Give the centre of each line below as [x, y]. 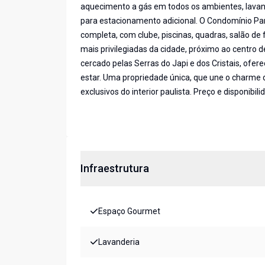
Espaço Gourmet [129, 211]
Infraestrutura [115, 169]
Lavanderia [119, 242]
